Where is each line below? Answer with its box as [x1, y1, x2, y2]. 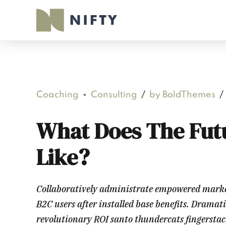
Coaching [36, 90, 79, 100]
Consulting [91, 90, 137, 100]
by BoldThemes [149, 90, 215, 100]
